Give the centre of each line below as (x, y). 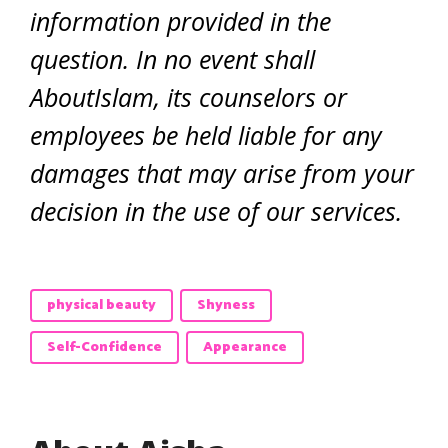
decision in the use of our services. (216, 210)
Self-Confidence (104, 347)
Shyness (226, 305)
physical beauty (101, 305)
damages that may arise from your (222, 172)
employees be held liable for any (206, 134)
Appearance (245, 347)
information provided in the (180, 20)
